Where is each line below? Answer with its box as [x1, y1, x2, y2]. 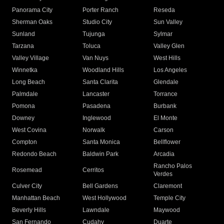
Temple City [153, 194, 185, 202]
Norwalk [82, 126, 105, 134]
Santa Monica [82, 138, 120, 146]
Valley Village [12, 54, 49, 62]
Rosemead [12, 166, 42, 174]
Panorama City [12, 6, 52, 14]
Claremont [153, 182, 182, 190]
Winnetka [12, 66, 37, 74]
